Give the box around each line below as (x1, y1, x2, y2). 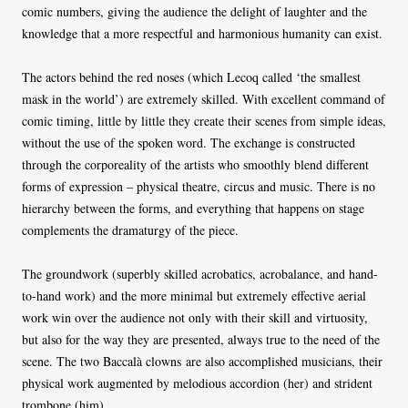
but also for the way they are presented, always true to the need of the (22, 331, 380, 349)
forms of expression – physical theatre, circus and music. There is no (22, 178, 375, 196)
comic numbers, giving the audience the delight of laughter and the (22, 3, 367, 21)
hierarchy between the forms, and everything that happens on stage (22, 199, 364, 218)
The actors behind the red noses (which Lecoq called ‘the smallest (22, 68, 361, 87)
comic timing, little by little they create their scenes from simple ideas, (22, 112, 386, 130)
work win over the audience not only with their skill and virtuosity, (22, 309, 368, 327)
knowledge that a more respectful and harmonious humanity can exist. (22, 25, 382, 43)
